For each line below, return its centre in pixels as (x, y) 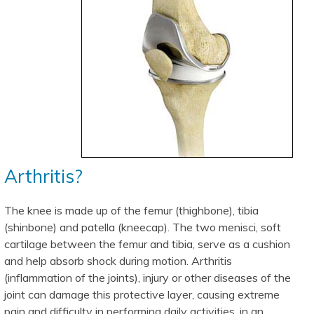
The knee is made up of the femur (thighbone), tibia (131, 211)
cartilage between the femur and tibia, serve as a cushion (147, 244)
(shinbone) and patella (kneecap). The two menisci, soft (143, 227)
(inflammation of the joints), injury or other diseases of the (148, 278)
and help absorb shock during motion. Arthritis (118, 261)
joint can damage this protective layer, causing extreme (142, 295)
